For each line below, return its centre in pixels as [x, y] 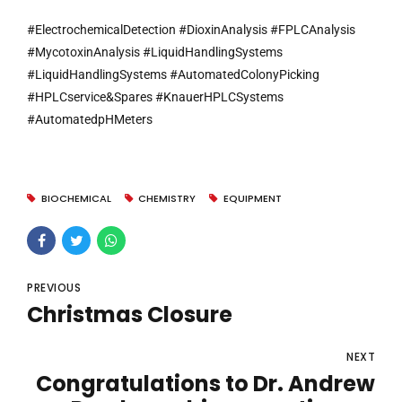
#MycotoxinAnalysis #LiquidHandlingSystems [155, 52]
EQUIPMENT [252, 198]
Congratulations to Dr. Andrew [205, 383]
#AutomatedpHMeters [90, 119]
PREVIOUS [54, 288]
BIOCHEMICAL [76, 198]
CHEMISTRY [167, 198]
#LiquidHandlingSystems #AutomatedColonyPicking [173, 74]
